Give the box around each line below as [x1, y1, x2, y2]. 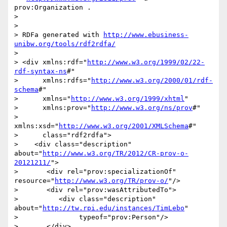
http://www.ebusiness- [103, 31, 188, 39]
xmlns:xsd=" [14, 122, 59, 130]
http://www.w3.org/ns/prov [91, 104, 193, 112]
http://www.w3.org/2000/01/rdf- [91, 77, 213, 85]
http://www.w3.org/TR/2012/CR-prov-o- [43, 149, 188, 158]
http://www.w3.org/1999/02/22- [87, 58, 205, 66]
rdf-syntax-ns [14, 67, 67, 75]
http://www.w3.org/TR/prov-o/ [55, 177, 168, 185]
